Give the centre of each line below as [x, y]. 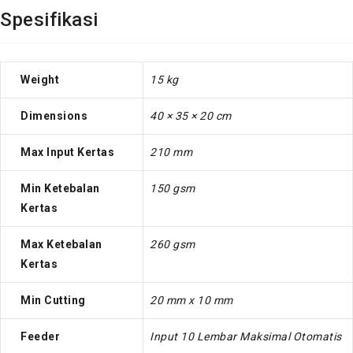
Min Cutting [53, 300]
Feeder [40, 336]
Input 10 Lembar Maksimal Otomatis [246, 336]
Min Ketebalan [60, 188]
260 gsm [173, 244]
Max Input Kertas [67, 152]
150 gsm [173, 188]
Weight [40, 79]
